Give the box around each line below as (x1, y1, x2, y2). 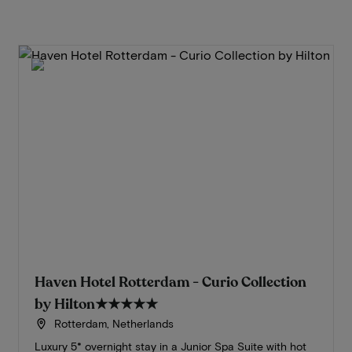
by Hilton (34, 295, 95, 314)
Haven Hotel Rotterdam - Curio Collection (34, 273, 306, 292)
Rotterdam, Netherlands (51, 317, 174, 331)
